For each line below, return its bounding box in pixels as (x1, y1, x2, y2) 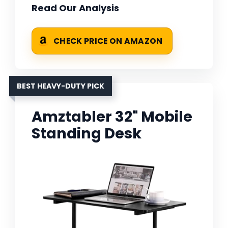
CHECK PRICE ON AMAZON (53, 36, 163, 47)
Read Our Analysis (32, 2, 119, 15)
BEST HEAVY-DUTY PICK (17, 81, 104, 92)
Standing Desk (32, 123, 141, 144)
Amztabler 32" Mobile (32, 106, 192, 127)
